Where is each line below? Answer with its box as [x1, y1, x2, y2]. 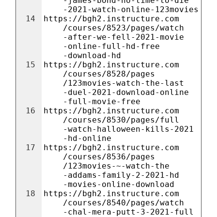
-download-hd [63, 51, 121, 60]
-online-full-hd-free [63, 42, 160, 51]
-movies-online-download [63, 180, 174, 189]
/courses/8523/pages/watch [63, 23, 184, 32]
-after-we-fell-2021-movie [63, 32, 184, 42]
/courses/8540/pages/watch [63, 198, 184, 207]
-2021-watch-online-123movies [63, 5, 199, 14]
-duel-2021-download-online [63, 88, 189, 97]
